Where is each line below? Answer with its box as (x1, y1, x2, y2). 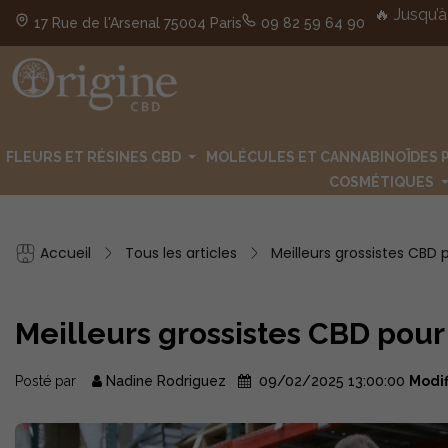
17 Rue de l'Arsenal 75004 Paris (34, 14, 242, 31)
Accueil (40, 242, 91, 263)
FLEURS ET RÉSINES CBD (6, 148, 181, 165)
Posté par (15, 373, 84, 390)
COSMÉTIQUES (329, 173, 434, 190)
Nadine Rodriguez (106, 373, 226, 390)
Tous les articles (125, 242, 237, 263)
